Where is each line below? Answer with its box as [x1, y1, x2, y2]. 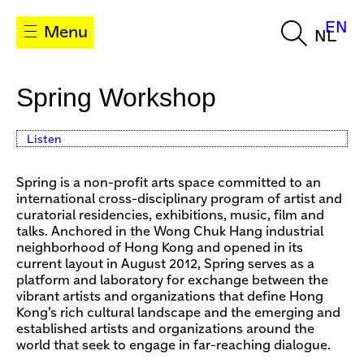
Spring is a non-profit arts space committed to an [16, 176, 321, 189]
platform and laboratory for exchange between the [16, 274, 328, 287]
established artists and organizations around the [16, 323, 314, 336]
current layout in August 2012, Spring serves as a [16, 258, 314, 271]
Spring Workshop [16, 82, 216, 112]
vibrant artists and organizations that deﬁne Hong [16, 290, 323, 303]
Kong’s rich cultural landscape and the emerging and [16, 306, 340, 319]
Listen [27, 133, 62, 145]
